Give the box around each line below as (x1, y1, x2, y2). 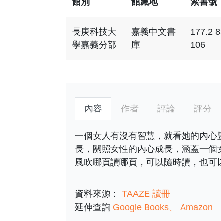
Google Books (112, 202, 169, 212)
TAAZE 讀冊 (121, 188, 170, 199)
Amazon (180, 202, 213, 212)
